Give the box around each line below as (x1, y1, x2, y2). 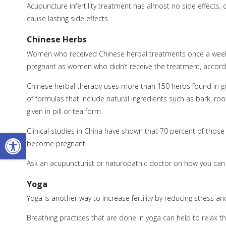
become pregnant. (26, 138, 87, 148)
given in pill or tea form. (26, 106, 102, 116)
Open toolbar (5, 127, 58, 149)
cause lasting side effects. (26, 13, 109, 23)
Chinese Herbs (26, 33, 89, 45)
